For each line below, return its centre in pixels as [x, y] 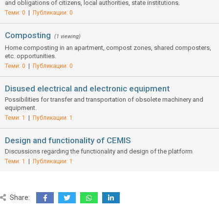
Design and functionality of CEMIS [68, 140]
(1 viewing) [67, 36]
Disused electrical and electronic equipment [87, 88]
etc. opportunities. [31, 56]
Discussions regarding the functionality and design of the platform [99, 151]
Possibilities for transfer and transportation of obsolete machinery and [104, 99]
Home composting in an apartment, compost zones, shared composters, [108, 48]
